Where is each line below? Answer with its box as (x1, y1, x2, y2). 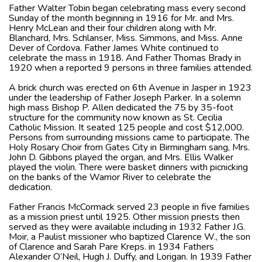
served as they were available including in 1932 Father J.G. (9, 220, 245, 233)
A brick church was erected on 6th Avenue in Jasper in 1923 (9, 81, 251, 94)
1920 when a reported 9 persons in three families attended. (9, 61, 253, 74)
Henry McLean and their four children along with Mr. (9, 21, 216, 35)
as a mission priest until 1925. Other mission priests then (9, 210, 240, 223)
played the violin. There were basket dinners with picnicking (9, 160, 248, 174)
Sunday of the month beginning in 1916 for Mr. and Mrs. (9, 11, 234, 25)
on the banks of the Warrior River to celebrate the (9, 170, 211, 184)
